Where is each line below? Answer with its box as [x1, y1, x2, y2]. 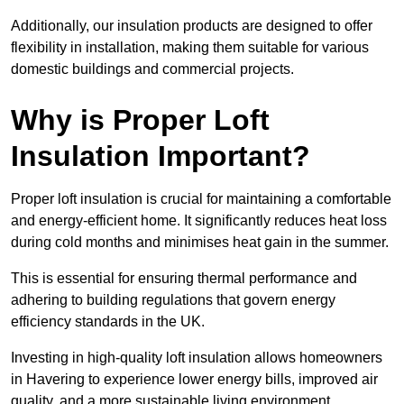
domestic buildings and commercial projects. [11, 61, 294, 78]
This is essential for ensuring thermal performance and [11, 271, 357, 287]
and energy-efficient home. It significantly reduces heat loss [11, 213, 387, 229]
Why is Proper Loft [11, 104, 270, 137]
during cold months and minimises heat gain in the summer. [11, 234, 392, 251]
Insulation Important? [11, 140, 310, 173]
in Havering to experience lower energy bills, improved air [11, 372, 378, 388]
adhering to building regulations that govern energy [11, 292, 335, 308]
